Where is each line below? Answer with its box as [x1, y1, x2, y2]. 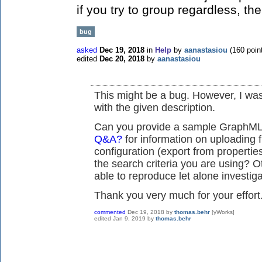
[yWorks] [212, 209, 235, 215]
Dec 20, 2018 [99, 54, 144, 63]
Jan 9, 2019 [113, 215, 146, 222]
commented [94, 209, 126, 215]
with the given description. [94, 102, 215, 113]
